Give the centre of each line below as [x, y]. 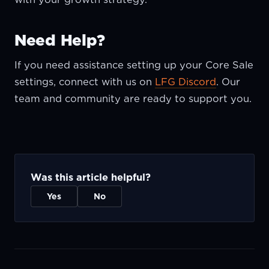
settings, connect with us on [85, 81]
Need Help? [60, 40]
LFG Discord [186, 81]
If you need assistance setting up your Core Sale [134, 65]
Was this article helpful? [91, 177]
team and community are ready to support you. [133, 98]
